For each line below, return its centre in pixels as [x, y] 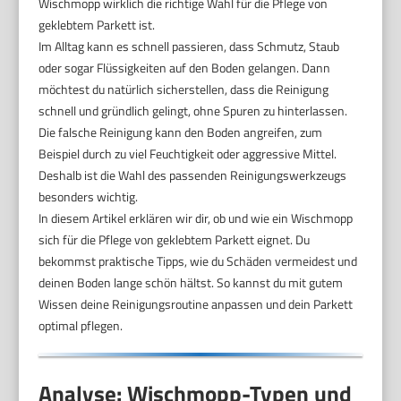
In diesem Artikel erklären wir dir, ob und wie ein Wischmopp [196, 218]
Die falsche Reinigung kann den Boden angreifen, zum [181, 132]
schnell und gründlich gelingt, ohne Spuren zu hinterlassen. [193, 110]
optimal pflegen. [81, 325]
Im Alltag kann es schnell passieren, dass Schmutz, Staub [189, 46]
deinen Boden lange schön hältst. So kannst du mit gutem [191, 282]
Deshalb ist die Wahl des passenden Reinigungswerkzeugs [193, 175]
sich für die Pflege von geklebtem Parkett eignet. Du [175, 239]
